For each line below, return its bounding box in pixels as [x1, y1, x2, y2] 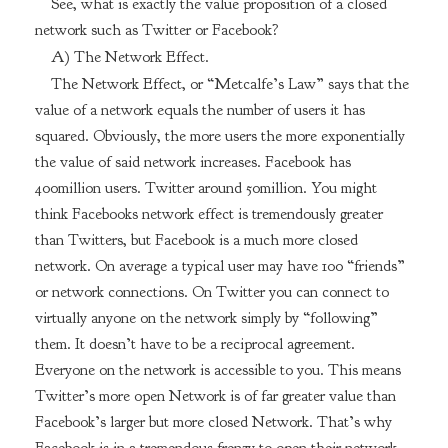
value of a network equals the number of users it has [34, 99, 365, 120]
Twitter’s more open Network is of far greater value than [34, 385, 396, 406]
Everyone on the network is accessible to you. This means [34, 359, 401, 380]
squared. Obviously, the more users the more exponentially [34, 125, 405, 146]
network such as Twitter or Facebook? [34, 20, 279, 41]
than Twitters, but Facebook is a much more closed [34, 229, 358, 250]
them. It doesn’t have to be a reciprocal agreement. [34, 333, 355, 354]
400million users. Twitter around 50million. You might [34, 177, 377, 198]
